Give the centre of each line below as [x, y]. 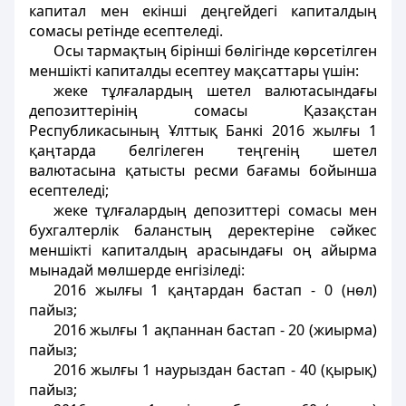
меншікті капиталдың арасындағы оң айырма [203, 250]
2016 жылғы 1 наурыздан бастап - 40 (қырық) [215, 370]
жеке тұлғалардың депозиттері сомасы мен [215, 210]
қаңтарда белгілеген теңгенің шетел [203, 150]
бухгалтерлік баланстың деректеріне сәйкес [203, 230]
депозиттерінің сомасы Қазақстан [203, 111]
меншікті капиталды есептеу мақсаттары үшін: [194, 71]
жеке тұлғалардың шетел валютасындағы [215, 91]
